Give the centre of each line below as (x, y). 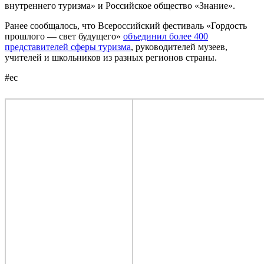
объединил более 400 (166, 36)
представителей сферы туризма (68, 47)
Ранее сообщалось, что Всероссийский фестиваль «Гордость (126, 25)
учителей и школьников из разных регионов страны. (111, 57)
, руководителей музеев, (179, 47)
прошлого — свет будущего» (64, 36)
